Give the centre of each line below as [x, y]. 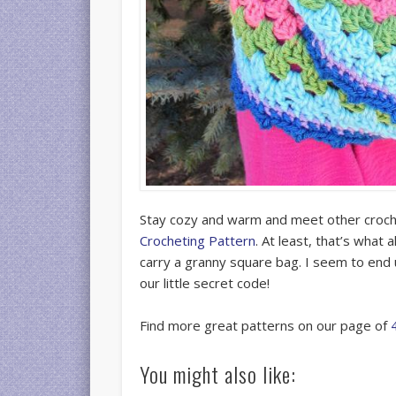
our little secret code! [205, 283]
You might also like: [218, 374]
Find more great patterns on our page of [266, 326]
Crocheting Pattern [198, 241]
